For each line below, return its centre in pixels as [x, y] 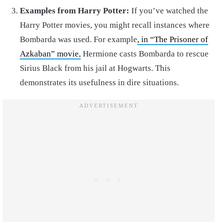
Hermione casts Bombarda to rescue [145, 54]
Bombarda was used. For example [79, 40]
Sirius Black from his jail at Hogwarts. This [95, 68]
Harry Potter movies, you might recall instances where [115, 25]
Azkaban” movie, [50, 54]
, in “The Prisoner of [173, 40]
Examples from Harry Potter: [75, 11]
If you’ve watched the [169, 11]
